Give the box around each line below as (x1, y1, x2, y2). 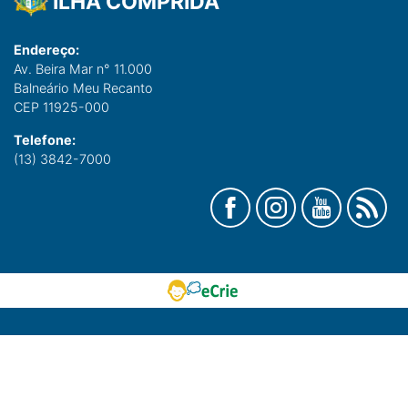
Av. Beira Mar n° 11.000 (14, 61, 152, 77)
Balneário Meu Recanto (14, 80, 153, 97)
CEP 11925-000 (14, 99, 109, 116)
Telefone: (14, 132, 76, 148)
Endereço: (14, 42, 79, 58)
